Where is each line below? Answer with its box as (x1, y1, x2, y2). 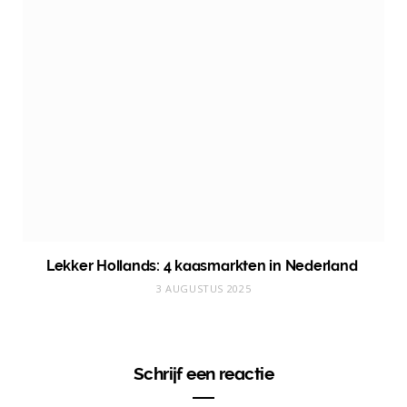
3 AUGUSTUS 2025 (155, 281, 252, 295)
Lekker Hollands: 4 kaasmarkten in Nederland (45, 256, 362, 274)
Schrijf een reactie (133, 362, 274, 383)
